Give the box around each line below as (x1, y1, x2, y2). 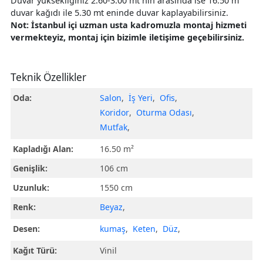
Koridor (100, 107, 130, 119)
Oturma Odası (136, 107, 193, 119)
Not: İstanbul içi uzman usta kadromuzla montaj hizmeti (11, 19, 247, 31)
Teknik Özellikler (11, 70, 86, 85)
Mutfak (100, 122, 128, 133)
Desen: (13, 223, 41, 235)
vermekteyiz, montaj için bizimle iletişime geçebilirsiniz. (11, 32, 244, 43)
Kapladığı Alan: (13, 143, 74, 155)
